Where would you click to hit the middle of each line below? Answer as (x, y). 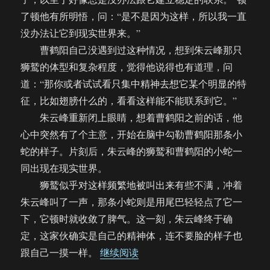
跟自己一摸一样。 (61, 253)
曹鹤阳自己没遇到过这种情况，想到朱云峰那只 (132, 50)
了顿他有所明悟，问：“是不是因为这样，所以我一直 (134, 16)
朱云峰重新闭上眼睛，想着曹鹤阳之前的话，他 (132, 118)
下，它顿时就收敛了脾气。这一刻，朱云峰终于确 (127, 219)
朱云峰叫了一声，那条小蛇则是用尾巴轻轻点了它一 (132, 202)
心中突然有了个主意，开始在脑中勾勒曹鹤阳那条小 (132, 134)
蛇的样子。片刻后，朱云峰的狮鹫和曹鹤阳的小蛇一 (132, 151)
